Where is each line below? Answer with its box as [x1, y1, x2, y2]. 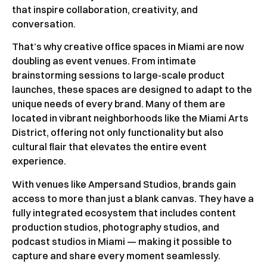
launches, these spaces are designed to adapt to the [12, 83, 252, 96]
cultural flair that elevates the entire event [12, 141, 207, 153]
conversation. [12, 17, 76, 30]
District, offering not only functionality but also [12, 126, 223, 139]
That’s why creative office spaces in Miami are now [12, 41, 244, 53]
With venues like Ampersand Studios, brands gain [12, 178, 236, 190]
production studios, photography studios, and [12, 221, 219, 233]
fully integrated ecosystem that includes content [12, 206, 236, 219]
